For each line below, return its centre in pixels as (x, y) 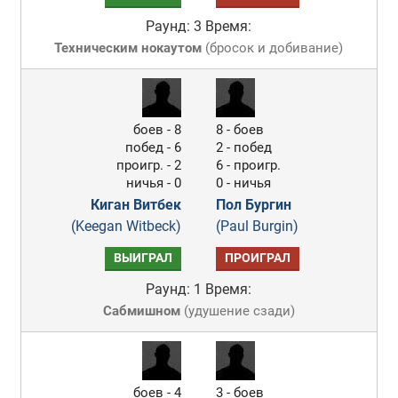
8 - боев (240, 130)
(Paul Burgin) (258, 226)
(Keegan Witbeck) (127, 226)
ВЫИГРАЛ (143, 258)
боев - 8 (158, 130)
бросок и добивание (275, 48)
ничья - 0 (154, 183)
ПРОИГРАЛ (258, 258)
